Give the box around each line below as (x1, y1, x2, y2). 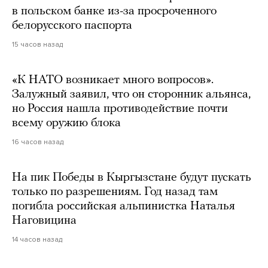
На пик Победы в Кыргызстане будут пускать (12, 171, 251, 184)
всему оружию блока (12, 117, 121, 129)
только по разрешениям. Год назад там (12, 185, 218, 198)
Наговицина (12, 214, 77, 227)
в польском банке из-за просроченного (12, 5, 217, 17)
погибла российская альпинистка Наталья (12, 200, 235, 212)
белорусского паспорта (12, 19, 132, 32)
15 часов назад (12, 39, 63, 48)
